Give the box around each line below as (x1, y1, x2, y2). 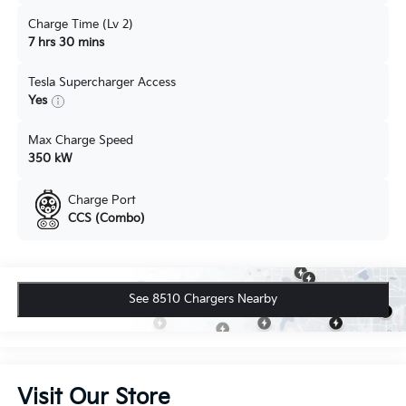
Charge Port (67, 193, 136, 208)
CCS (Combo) (67, 211, 145, 227)
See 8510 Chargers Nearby (129, 292, 277, 307)
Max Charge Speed (27, 133, 133, 149)
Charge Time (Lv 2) (27, 17, 133, 33)
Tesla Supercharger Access (27, 75, 176, 91)
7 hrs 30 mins (27, 35, 104, 51)
